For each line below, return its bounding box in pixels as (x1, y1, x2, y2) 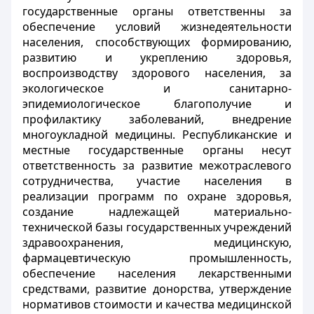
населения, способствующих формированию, (22, 34, 292, 50)
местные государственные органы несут (22, 142, 292, 158)
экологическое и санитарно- (22, 81, 292, 96)
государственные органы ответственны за (22, 4, 292, 19)
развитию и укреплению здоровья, (22, 50, 292, 65)
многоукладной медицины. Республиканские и (22, 127, 292, 142)
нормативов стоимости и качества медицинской (22, 296, 292, 312)
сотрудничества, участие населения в (22, 173, 292, 189)
